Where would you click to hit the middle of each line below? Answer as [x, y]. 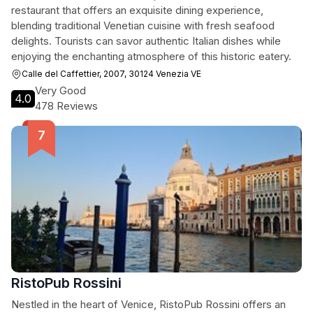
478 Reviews [66, 106]
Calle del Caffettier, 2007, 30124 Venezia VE [111, 74]
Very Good [60, 90]
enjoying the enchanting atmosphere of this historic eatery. [151, 56]
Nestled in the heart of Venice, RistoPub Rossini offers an [148, 304]
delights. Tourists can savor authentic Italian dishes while [146, 41]
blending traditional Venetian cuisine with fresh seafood [143, 26]
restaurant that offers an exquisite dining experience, [137, 10]
